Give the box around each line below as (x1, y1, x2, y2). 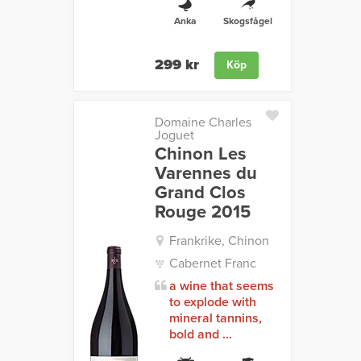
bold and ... (168, 326, 232, 343)
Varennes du (154, 163, 257, 185)
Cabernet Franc (168, 255, 256, 272)
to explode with (168, 294, 256, 311)
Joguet (154, 127, 194, 144)
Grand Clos (154, 182, 246, 204)
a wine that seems (168, 278, 274, 295)
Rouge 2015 (154, 201, 251, 223)
